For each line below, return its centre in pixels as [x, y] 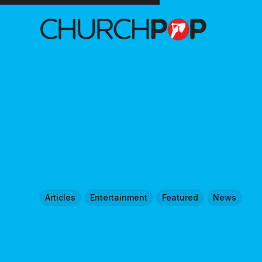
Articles [61, 197]
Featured [180, 197]
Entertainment [119, 197]
